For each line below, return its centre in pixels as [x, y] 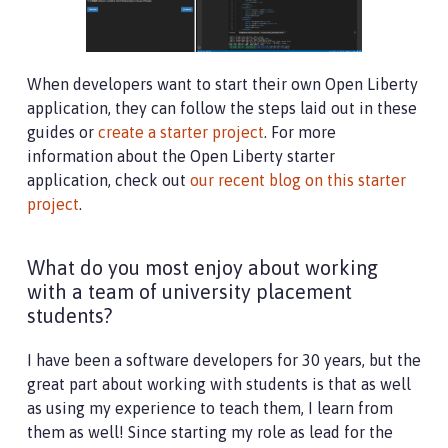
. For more [300, 132]
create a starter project [181, 132]
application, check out [108, 180]
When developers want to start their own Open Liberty [222, 84]
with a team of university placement [189, 292]
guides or [62, 132]
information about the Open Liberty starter [181, 156]
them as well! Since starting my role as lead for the [210, 432]
